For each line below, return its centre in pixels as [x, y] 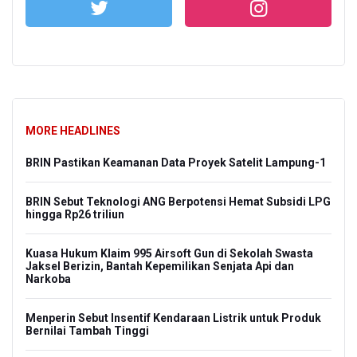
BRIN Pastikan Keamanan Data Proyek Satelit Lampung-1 [176, 163]
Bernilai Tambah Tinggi [87, 331]
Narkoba [48, 279]
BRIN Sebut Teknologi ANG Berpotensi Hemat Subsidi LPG [178, 202]
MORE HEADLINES [73, 131]
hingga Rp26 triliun [75, 215]
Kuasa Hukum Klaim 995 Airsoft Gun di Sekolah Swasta [169, 254]
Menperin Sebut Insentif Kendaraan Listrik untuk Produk [173, 318]
